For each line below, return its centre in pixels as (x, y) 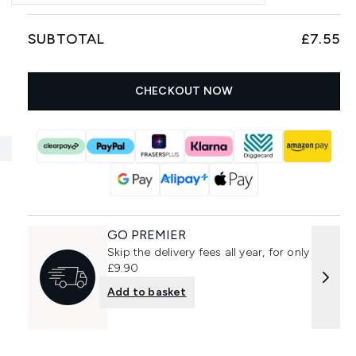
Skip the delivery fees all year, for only (209, 252)
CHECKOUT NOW (184, 91)
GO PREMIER (147, 235)
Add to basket (147, 292)
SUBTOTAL (66, 39)
